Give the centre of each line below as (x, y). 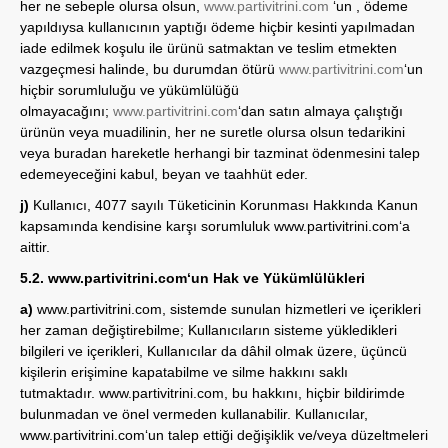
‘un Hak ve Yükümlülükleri (276, 278)
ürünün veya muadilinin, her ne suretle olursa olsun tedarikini (212, 132)
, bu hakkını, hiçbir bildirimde (314, 393)
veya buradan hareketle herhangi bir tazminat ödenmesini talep (220, 153)
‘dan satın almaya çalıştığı (320, 111)
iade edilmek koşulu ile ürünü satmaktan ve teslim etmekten (208, 48)
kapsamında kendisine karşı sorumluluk (147, 226)
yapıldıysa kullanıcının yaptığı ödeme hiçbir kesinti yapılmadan (217, 27)
